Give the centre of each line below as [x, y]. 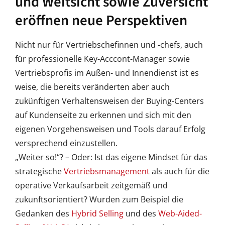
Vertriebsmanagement [106, 172]
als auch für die [179, 172]
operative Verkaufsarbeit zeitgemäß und [91, 186]
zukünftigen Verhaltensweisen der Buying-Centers [109, 101]
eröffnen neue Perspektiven [101, 21]
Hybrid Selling [97, 214]
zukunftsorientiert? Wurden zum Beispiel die [99, 200]
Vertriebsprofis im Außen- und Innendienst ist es [107, 73]
